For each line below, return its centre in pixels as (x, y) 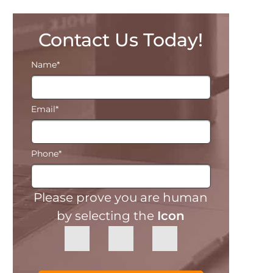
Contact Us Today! (121, 40)
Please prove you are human (121, 197)
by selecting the (107, 216)
